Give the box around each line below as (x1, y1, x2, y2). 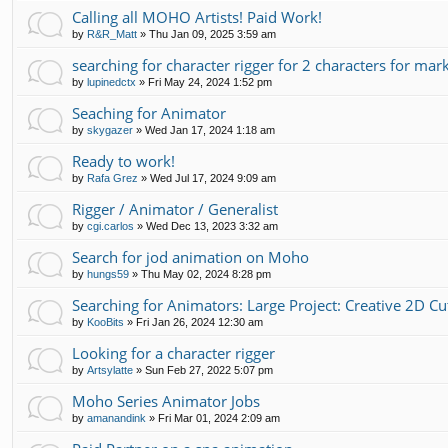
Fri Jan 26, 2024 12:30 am (136, 315, 263, 328)
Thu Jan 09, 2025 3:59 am (149, 27, 276, 40)
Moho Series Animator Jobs (72, 390, 260, 411)
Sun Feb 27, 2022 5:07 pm (145, 363, 273, 376)
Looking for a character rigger (72, 342, 275, 363)
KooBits (87, 315, 124, 328)
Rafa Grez (87, 171, 138, 184)
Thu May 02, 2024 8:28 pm (141, 267, 271, 280)
